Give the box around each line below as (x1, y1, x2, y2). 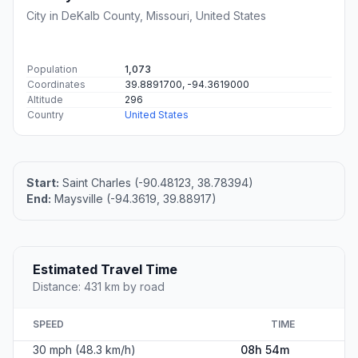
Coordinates (27, 78, 86, 91)
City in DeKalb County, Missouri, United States (26, 9, 266, 23)
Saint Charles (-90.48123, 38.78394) (59, 176, 253, 190)
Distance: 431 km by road (33, 280, 165, 294)
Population (27, 63, 78, 76)
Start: (26, 176, 59, 190)
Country (27, 109, 64, 121)
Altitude (27, 93, 63, 106)
